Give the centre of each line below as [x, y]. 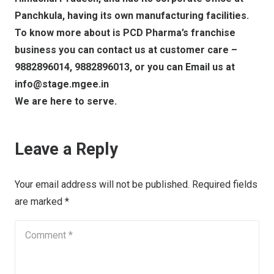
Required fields [225, 184]
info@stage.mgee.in [62, 84]
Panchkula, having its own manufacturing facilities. [132, 16]
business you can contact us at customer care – [126, 50]
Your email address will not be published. [102, 184]
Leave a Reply [68, 150]
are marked [40, 201]
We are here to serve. [66, 102]
